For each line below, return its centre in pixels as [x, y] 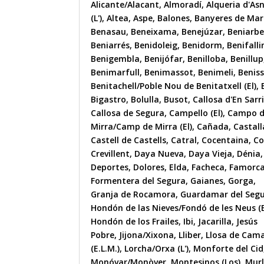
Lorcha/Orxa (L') [157, 249]
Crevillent [110, 154]
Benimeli [216, 72]
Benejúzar [202, 32]
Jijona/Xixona [147, 235]
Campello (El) [196, 113]
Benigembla [115, 59]
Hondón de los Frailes [135, 222]
